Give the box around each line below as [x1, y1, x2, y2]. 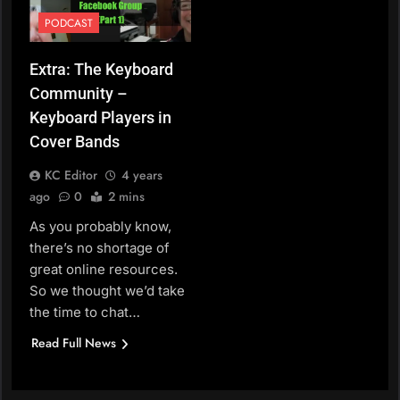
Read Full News [31, 334, 116, 353]
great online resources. [29, 261, 178, 279]
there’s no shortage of [29, 239, 170, 257]
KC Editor [45, 166, 97, 185]
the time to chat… [29, 304, 140, 321]
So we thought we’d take [29, 282, 185, 300]
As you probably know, [29, 218, 171, 236]
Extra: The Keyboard [29, 60, 173, 79]
